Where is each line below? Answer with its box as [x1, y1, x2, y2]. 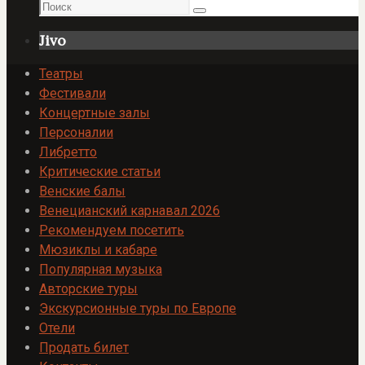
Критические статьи [39, 164, 161, 180]
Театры [39, 66, 83, 82]
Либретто [39, 144, 97, 161]
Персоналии [39, 125, 113, 141]
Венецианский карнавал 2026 [39, 203, 220, 219]
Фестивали [39, 86, 106, 102]
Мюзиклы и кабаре [39, 242, 157, 258]
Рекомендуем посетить [39, 222, 184, 239]
